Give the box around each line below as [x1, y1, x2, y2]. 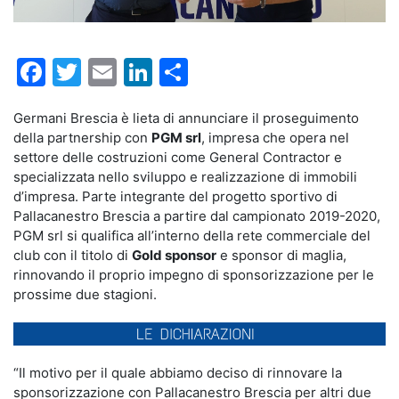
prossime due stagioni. [13, 286, 157, 304]
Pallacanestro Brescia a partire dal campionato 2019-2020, [13, 208, 380, 225]
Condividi [188, 54, 315, 90]
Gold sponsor [132, 247, 216, 265]
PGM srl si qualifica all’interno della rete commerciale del [13, 227, 370, 245]
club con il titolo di [13, 247, 132, 265]
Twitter [81, 54, 177, 90]
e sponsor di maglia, [216, 247, 346, 265]
